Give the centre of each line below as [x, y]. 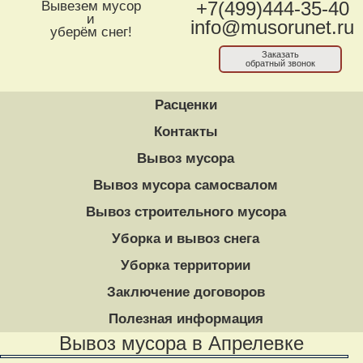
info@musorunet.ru [272, 28]
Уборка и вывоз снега [186, 239]
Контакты [186, 132]
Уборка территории [186, 265]
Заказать [280, 54]
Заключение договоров [186, 292]
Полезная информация [186, 319]
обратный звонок [280, 63]
